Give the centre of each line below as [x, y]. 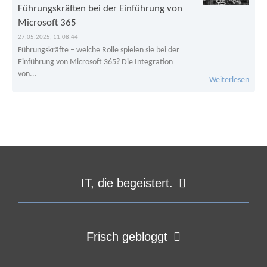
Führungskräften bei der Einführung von [100, 8]
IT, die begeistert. [127, 183]
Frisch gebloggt [127, 236]
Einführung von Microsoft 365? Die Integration [95, 62]
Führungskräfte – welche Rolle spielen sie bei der [99, 50]
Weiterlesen [229, 80]
